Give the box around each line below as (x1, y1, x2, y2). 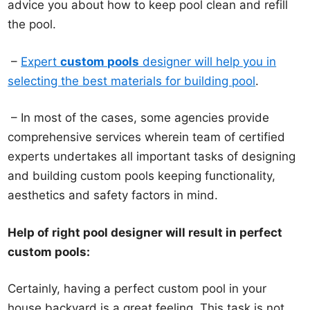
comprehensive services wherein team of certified (8, 130, 286, 145)
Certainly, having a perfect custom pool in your (8, 282, 267, 296)
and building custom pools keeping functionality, (8, 169, 276, 183)
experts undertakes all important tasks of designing (8, 149, 296, 164)
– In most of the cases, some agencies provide (8, 111, 270, 125)
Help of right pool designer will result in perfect (8, 225, 283, 239)
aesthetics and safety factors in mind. (8, 188, 219, 203)
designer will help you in (139, 54, 277, 69)
